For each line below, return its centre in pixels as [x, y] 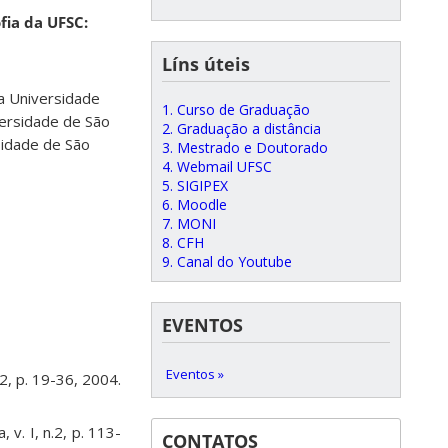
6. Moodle [194, 204]
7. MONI [189, 223]
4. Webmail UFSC [217, 166]
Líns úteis [206, 64]
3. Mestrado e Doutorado [245, 147]
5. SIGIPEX [195, 185]
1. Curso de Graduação [236, 109]
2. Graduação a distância [241, 128]
